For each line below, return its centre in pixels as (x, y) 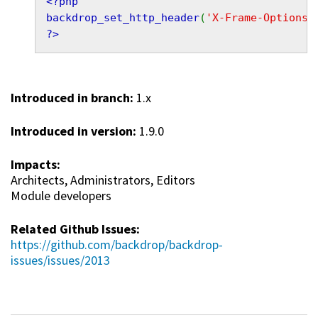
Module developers (61, 196)
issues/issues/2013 (60, 261)
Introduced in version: (75, 131)
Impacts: (37, 165)
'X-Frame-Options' (261, 18)
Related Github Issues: (77, 229)
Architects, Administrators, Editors (103, 180)
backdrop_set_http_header (123, 18)
